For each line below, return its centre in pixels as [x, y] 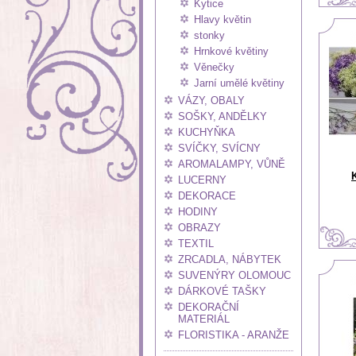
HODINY [198, 212]
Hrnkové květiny [231, 51]
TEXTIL [196, 244]
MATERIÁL [204, 319]
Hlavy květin [222, 19]
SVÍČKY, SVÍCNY [219, 148]
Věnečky [214, 67]
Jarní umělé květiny [239, 83]
